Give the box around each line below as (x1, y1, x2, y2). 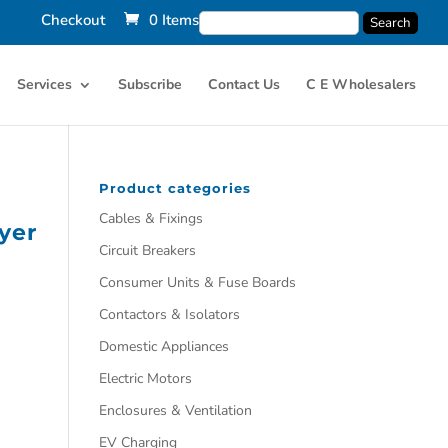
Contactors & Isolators (98, 305, 240, 324)
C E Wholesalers (306, 74, 416, 94)
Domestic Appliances (98, 337, 229, 356)
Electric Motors (98, 369, 192, 388)
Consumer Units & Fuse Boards (98, 273, 296, 292)
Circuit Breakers (98, 241, 196, 260)
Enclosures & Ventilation (98, 401, 252, 420)
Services (17, 74, 72, 94)
